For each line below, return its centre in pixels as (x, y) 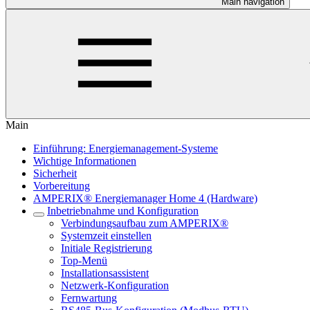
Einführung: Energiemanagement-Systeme (126, 148)
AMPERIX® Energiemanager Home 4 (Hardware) (145, 198)
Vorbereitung (62, 186)
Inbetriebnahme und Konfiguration (123, 211)
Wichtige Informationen (85, 161)
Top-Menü (84, 261)
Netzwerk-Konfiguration (115, 285)
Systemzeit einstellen (106, 236)
